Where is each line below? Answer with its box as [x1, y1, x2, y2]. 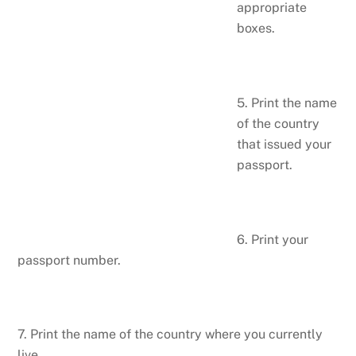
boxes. [237, 21, 276, 37]
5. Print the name [237, 95, 338, 110]
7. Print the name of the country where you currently [17, 327, 323, 342]
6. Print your [237, 231, 309, 247]
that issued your [237, 136, 332, 152]
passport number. [17, 252, 122, 268]
